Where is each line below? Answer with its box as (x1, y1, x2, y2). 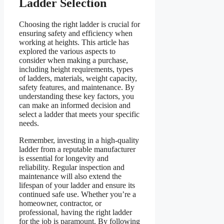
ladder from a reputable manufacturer (19, 144, 135, 153)
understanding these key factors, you (19, 91, 134, 100)
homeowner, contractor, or (19, 198, 101, 207)
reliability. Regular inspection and (19, 162, 124, 171)
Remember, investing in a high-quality (19, 135, 139, 144)
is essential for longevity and (19, 153, 108, 162)
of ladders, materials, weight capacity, (19, 73, 137, 82)
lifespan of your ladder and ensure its (19, 180, 135, 189)
